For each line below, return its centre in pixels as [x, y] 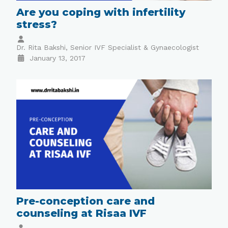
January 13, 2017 [57, 58]
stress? [37, 25]
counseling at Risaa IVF [82, 213]
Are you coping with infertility [101, 12]
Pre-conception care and [86, 201]
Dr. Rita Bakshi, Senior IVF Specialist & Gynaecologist [108, 48]
